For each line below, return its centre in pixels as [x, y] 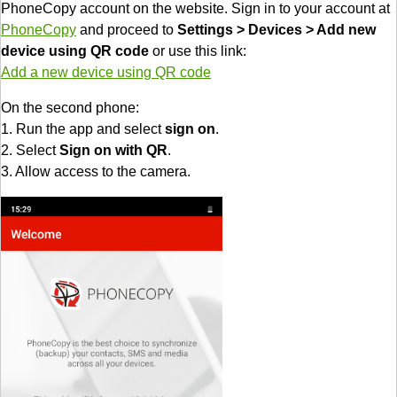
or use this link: [198, 51]
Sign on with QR [113, 150]
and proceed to [127, 29]
